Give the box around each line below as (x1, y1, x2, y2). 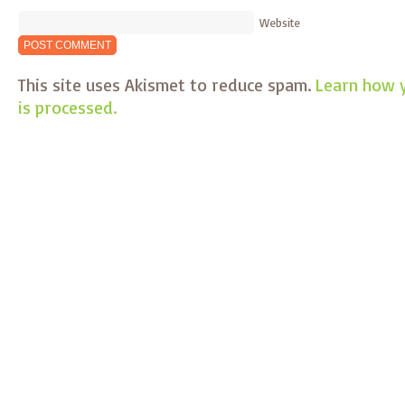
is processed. (18, 96, 117, 118)
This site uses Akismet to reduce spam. (18, 73, 316, 96)
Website (259, 15, 300, 30)
